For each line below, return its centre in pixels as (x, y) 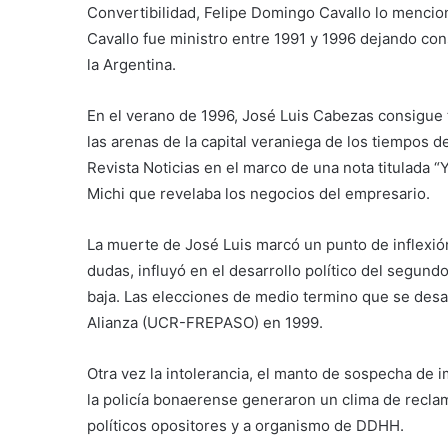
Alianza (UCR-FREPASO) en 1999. (205, 322)
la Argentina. (131, 64)
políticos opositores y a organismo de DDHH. (245, 425)
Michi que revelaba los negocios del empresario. (258, 193)
